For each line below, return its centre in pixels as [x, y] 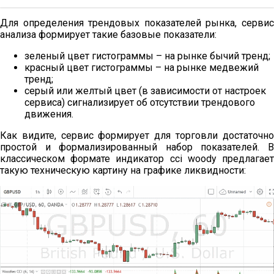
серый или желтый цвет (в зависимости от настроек [145, 91]
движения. [49, 114]
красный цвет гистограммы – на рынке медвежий [142, 67]
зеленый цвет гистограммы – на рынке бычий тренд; [147, 56]
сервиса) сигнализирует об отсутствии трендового [140, 102]
